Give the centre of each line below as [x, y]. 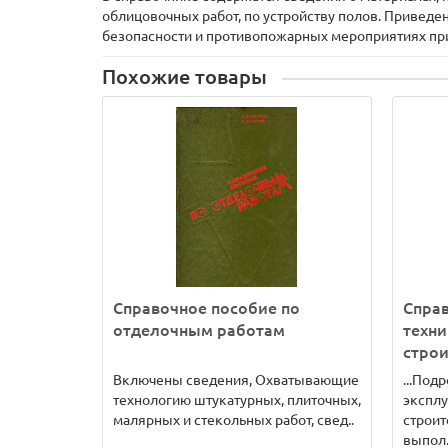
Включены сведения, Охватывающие [236, 380]
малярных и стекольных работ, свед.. [233, 420]
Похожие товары [184, 77]
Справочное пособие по [206, 308]
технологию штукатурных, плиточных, [237, 400]
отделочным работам [199, 330]
